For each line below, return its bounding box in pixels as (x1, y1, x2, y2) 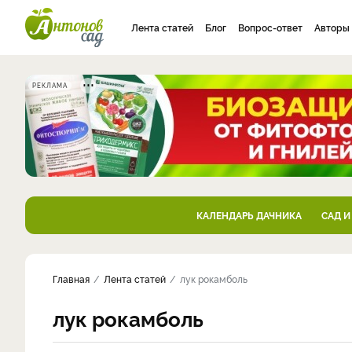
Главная (53, 272, 90, 285)
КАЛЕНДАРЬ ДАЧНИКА (196, 208, 302, 222)
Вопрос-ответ (238, 20, 302, 34)
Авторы (314, 20, 350, 34)
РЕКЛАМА (32, 81, 68, 90)
